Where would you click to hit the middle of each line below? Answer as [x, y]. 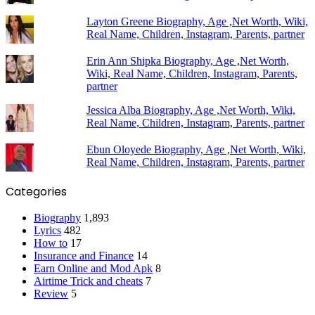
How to [51, 243]
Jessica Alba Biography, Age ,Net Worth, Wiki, [191, 110]
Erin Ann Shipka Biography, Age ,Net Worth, [187, 60]
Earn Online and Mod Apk [93, 268]
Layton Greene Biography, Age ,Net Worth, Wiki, [197, 21]
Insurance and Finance [84, 255]
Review [51, 293]
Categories [36, 191]
